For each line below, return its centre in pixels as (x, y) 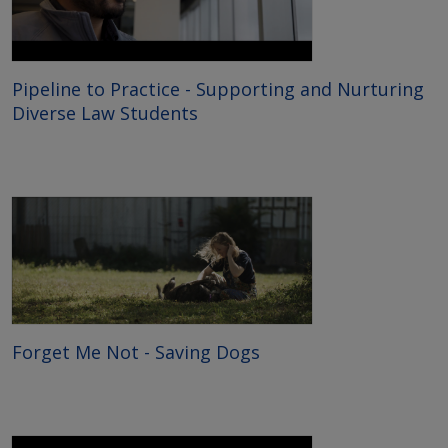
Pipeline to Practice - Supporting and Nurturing (218, 88)
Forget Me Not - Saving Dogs (136, 352)
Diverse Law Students (105, 112)
